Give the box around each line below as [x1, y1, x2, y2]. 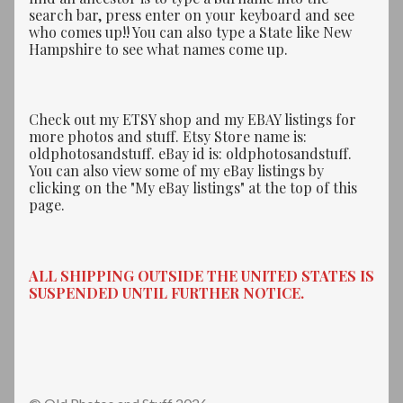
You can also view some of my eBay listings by [29, 161, 324, 181]
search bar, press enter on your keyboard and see [29, 5, 354, 25]
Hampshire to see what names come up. [29, 40, 288, 59]
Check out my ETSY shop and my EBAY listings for [29, 110, 356, 130]
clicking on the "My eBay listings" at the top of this [29, 178, 357, 198]
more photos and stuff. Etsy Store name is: [29, 127, 307, 147]
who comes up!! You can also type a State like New [29, 22, 352, 42]
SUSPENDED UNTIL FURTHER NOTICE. [29, 282, 304, 302]
